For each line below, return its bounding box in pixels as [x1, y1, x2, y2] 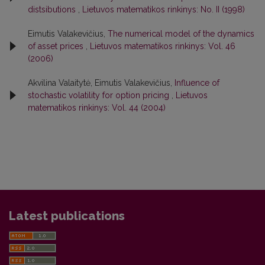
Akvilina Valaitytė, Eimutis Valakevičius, [28, 77, 174, 88]
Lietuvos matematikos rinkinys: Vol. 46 [90, 41, 235, 51]
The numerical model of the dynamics [108, 28, 254, 38]
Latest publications [9, 208, 125, 223]
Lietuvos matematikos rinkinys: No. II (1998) [82, 4, 245, 14]
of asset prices [28, 41, 86, 51]
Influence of [174, 77, 219, 88]
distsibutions [28, 4, 78, 14]
